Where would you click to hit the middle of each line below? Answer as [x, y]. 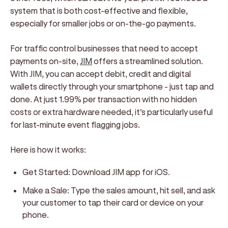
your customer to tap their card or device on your [113, 202]
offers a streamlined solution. [148, 61]
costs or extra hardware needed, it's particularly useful [111, 112]
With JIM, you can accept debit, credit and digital [101, 74]
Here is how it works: [48, 149]
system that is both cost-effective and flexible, [99, 10]
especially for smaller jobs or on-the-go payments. [103, 23]
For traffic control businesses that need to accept [104, 48]
